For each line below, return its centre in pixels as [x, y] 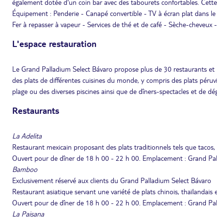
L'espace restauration [54, 43]
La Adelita [27, 136]
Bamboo [25, 169]
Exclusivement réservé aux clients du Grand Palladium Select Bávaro [112, 180]
